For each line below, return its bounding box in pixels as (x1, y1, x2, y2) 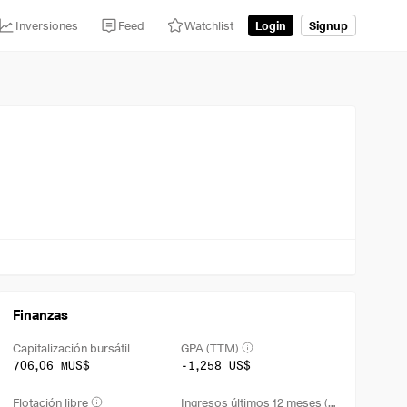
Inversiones (15, 17, 78, 33)
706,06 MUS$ (13, 358, 91, 372)
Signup (309, 17, 348, 33)
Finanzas (13, 307, 69, 323)
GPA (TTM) (180, 340, 239, 355)
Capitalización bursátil (13, 340, 131, 355)
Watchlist (184, 17, 233, 33)
